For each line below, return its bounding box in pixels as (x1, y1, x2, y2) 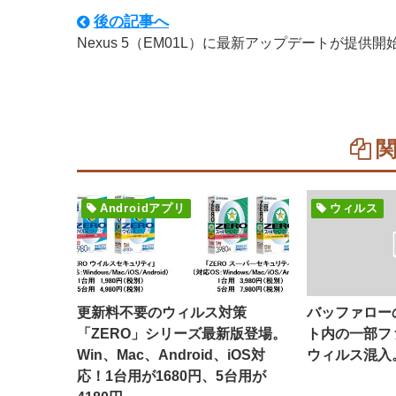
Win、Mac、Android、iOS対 (77, 347, 265, 362)
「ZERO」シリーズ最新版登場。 (77, 326, 286, 341)
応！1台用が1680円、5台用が (77, 369, 266, 384)
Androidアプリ (99, 202, 186, 215)
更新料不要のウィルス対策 (77, 305, 247, 320)
